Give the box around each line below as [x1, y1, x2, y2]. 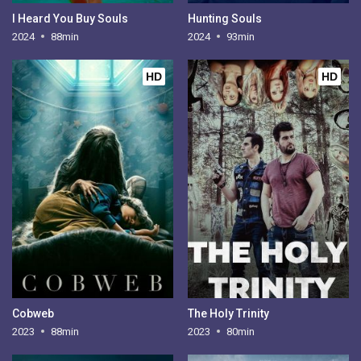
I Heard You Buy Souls [12, 11, 129, 25]
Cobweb [12, 306, 55, 320]
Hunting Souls [187, 11, 262, 25]
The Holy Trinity [187, 306, 269, 320]
